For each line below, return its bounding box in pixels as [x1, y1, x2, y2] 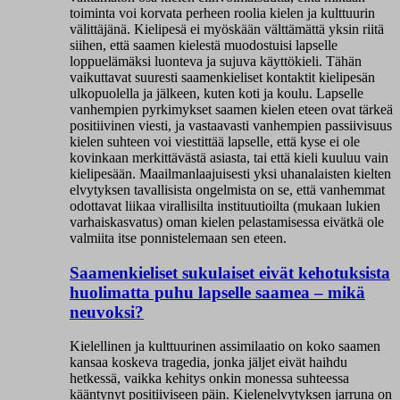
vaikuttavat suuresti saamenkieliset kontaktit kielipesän [70, 70, 375, 86]
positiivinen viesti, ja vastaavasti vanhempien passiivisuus [70, 118, 392, 134]
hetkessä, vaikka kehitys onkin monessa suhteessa [70, 371, 349, 387]
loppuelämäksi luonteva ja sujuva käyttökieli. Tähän [70, 54, 362, 70]
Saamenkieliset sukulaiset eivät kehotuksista [70, 262, 390, 282]
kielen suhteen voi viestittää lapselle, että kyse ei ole [70, 134, 360, 150]
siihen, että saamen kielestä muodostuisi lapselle [70, 37, 337, 54]
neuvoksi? [70, 302, 144, 321]
